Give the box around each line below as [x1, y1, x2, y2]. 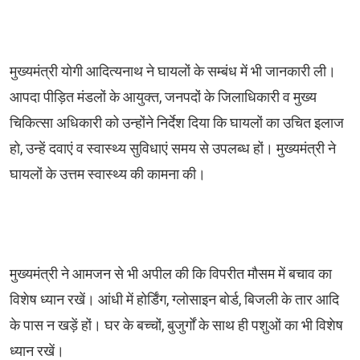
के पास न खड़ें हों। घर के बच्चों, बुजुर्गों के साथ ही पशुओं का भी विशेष [10, 317, 343, 333]
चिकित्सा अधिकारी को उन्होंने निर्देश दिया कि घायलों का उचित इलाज [10, 114, 344, 131]
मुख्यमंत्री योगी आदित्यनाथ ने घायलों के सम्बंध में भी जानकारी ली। [10, 63, 336, 80]
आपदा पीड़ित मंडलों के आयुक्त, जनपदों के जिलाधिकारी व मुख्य [10, 88, 317, 105]
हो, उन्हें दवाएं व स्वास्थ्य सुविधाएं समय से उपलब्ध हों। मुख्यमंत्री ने [10, 140, 336, 157]
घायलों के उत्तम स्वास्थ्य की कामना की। [10, 166, 209, 182]
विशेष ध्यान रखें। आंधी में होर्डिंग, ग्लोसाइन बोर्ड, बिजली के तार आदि [10, 291, 339, 308]
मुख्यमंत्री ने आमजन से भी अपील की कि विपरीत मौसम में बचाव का [10, 265, 332, 282]
